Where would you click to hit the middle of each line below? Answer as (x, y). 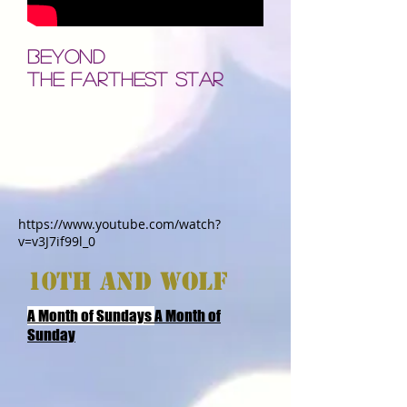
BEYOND (67, 56)
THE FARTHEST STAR (126, 79)
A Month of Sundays (91, 316)
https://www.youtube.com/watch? (119, 224)
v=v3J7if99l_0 (57, 241)
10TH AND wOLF (128, 282)
